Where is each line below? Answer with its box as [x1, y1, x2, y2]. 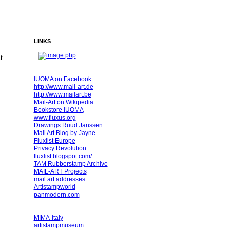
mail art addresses [33, 175, 85, 183]
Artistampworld [33, 183, 75, 190]
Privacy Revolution [33, 144, 86, 152]
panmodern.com [33, 190, 80, 198]
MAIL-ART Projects [33, 167, 87, 175]
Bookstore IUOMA [33, 106, 84, 113]
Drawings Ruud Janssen [33, 121, 103, 129]
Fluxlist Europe [33, 137, 75, 144]
